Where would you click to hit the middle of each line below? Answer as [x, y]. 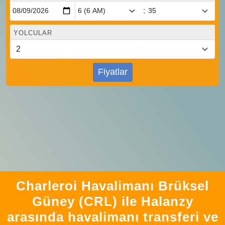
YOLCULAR [33, 33]
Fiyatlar [113, 72]
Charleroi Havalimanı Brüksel [113, 186]
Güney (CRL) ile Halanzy [113, 201]
